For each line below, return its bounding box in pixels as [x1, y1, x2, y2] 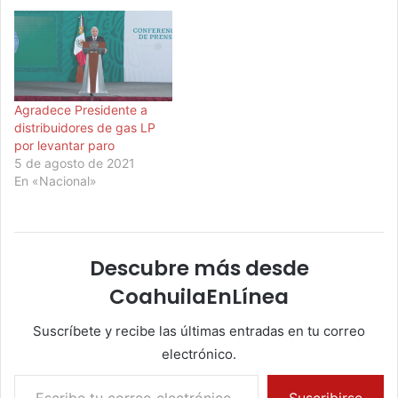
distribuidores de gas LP [14, 119, 155, 135]
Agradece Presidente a [14, 101, 147, 117]
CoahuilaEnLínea [109, 282, 289, 311]
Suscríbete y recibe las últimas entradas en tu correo [33, 322, 365, 339]
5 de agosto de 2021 [14, 155, 135, 171]
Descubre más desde [89, 253, 309, 283]
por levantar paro [14, 137, 115, 153]
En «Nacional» [14, 172, 97, 188]
